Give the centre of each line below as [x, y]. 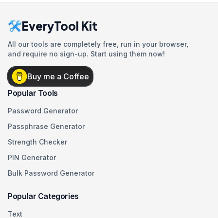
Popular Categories [43, 196]
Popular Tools [33, 93]
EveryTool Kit [59, 26]
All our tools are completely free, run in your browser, [98, 44]
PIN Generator [32, 157]
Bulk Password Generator [51, 173]
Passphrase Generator [46, 126]
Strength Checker [37, 142]
